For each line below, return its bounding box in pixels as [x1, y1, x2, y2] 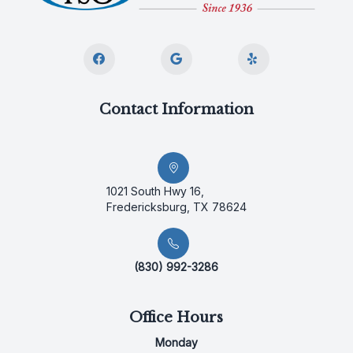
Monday [154, 335, 198, 349]
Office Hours [129, 308, 224, 326]
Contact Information [98, 100, 254, 118]
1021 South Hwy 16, [106, 184, 204, 198]
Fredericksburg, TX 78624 [106, 199, 247, 214]
